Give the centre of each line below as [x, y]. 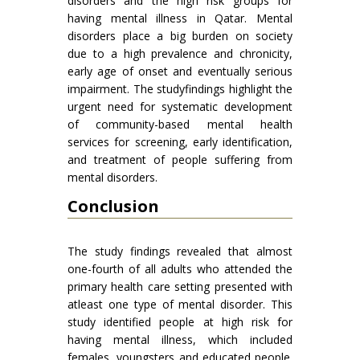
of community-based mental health [180, 125]
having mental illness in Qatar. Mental [180, 18]
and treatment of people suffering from [180, 160]
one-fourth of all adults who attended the [180, 269]
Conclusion [113, 207]
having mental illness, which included [180, 340]
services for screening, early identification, [180, 142]
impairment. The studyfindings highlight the [180, 89]
